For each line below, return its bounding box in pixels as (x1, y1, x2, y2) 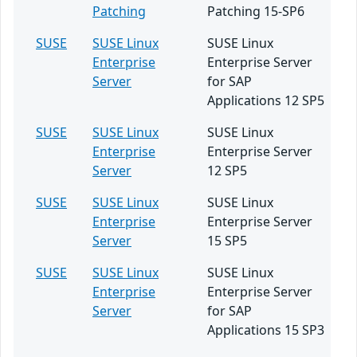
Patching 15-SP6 (207, 2, 304, 20)
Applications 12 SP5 (207, 92, 324, 109)
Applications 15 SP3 (207, 321, 324, 339)
